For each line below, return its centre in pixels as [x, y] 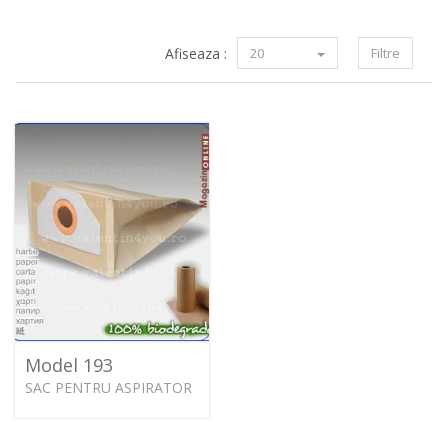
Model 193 [69, 364]
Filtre [385, 53]
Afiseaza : [196, 53]
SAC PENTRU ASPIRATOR [108, 387]
